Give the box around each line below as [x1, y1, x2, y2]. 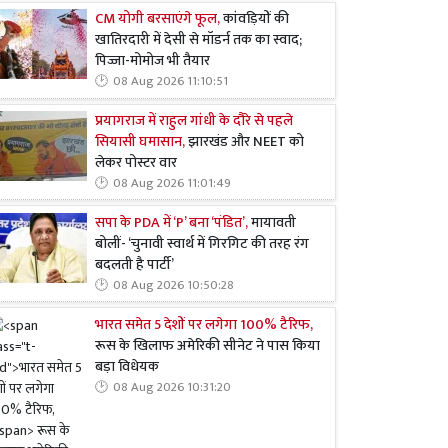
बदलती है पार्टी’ [95, 252, 174, 277]
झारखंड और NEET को [185, 129, 304, 154]
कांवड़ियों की [223, 7, 289, 32]
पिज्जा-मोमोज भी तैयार [95, 49, 210, 74]
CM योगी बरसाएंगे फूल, [95, 7, 223, 32]
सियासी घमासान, [95, 129, 185, 154]
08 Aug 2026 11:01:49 [113, 172, 231, 194]
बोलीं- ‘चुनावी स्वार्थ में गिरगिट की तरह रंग [95, 231, 309, 256]
